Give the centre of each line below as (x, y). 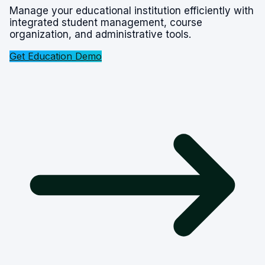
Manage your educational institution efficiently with (132, 10)
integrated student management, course (106, 22)
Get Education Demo (56, 56)
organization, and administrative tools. (100, 34)
